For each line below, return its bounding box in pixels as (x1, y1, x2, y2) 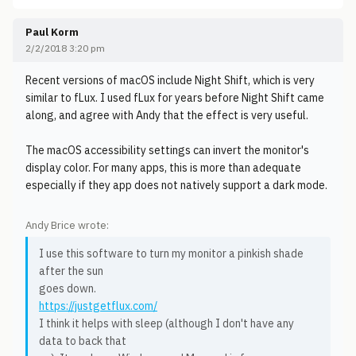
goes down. (39, 281, 96, 296)
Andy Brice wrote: (25, 219, 109, 232)
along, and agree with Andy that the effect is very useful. (25, 108, 308, 122)
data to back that (39, 334, 126, 348)
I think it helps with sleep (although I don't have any (39, 316, 294, 331)
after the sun (39, 264, 103, 278)
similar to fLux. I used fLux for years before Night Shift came (25, 91, 324, 105)
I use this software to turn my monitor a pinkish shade (39, 246, 304, 261)
